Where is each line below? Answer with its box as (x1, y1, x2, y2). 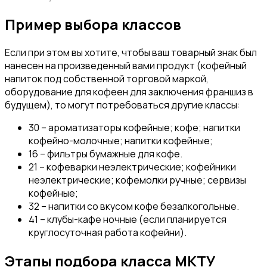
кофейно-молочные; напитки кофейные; (29, 134, 213, 148)
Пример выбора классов (5, 14, 181, 35)
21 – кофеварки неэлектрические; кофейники (29, 160, 236, 174)
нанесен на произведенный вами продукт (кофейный (5, 59, 247, 73)
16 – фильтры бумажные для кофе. (29, 147, 182, 161)
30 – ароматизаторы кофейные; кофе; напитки (29, 121, 240, 135)
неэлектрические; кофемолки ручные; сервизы (29, 173, 246, 187)
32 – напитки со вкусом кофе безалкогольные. (29, 200, 239, 213)
